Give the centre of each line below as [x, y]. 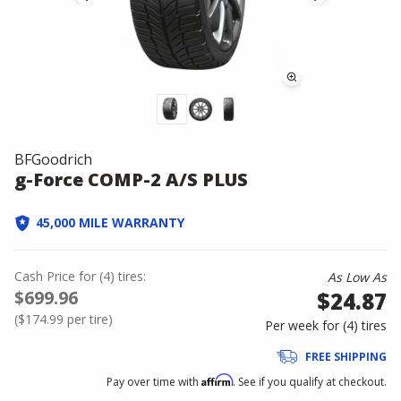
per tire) [88, 319]
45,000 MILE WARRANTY [110, 222]
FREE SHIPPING [346, 357]
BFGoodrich [53, 159]
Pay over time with [154, 382]
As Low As [357, 277]
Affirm [217, 380]
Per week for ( [306, 325]
